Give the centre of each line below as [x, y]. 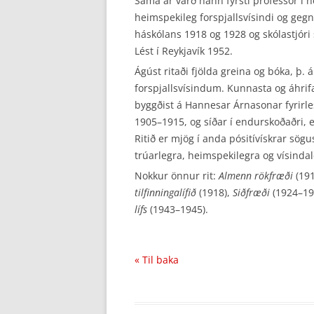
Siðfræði [251, 192]
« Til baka [157, 260]
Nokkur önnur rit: [177, 176]
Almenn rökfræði [256, 176]
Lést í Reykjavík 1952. [184, 51]
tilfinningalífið [165, 192]
